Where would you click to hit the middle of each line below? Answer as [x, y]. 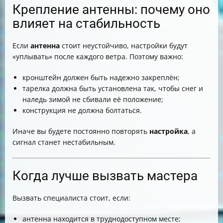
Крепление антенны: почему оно [111, 10]
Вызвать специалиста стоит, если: [71, 198]
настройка [168, 131]
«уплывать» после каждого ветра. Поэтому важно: [98, 57]
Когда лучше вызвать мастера [105, 176]
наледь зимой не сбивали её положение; [93, 100]
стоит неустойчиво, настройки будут [124, 46]
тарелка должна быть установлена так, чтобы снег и [113, 89]
